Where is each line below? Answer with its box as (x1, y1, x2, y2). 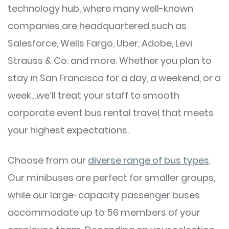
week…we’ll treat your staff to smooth (8, 88, 179, 102)
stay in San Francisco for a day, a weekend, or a (8, 71, 221, 84)
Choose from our (8, 153, 88, 167)
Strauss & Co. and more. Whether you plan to (8, 54, 212, 67)
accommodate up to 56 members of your (8, 205, 200, 219)
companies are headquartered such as (8, 19, 187, 32)
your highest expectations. (8, 123, 129, 136)
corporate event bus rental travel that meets (8, 106, 214, 119)
